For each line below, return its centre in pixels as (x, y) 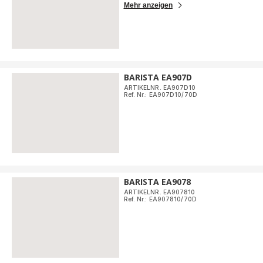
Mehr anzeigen (148, 6)
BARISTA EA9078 (157, 182)
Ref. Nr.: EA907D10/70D (160, 95)
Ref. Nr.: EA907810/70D (160, 199)
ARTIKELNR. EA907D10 (160, 88)
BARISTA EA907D (158, 77)
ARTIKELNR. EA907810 (159, 192)
